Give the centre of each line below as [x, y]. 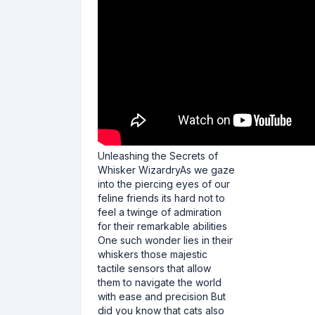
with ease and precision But [162, 296]
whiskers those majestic [153, 254]
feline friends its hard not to [161, 198]
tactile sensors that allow [154, 268]
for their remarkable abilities [162, 226]
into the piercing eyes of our [164, 184]
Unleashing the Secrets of [158, 156]
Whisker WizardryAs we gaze [166, 170]
